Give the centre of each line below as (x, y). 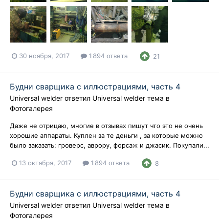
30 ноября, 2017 (44, 56)
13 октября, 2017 (45, 163)
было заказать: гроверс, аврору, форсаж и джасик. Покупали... (109, 145)
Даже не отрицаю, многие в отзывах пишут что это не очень (106, 125)
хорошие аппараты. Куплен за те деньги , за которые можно (106, 135)
